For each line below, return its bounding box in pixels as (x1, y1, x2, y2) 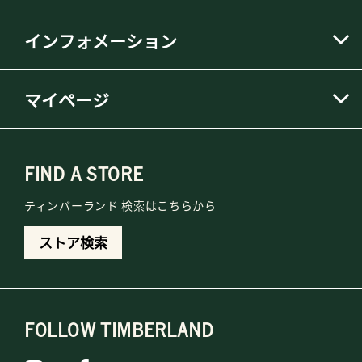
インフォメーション (24, 28, 177, 53)
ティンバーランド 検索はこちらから (24, 197, 217, 214)
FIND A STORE (24, 162, 144, 186)
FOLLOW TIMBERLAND (24, 318, 214, 342)
